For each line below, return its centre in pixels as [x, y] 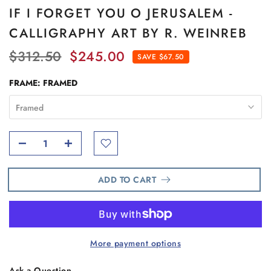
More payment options [135, 243]
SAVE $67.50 [161, 57]
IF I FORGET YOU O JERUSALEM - [122, 14]
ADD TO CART [128, 180]
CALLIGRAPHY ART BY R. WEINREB [129, 34]
